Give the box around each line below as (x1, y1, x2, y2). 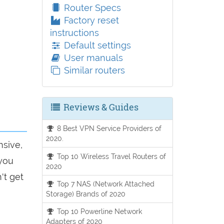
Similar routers (61, 65, 125, 75)
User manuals (61, 52, 123, 63)
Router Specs (61, 2, 121, 13)
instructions (49, 27, 99, 38)
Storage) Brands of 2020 (45, 189, 125, 198)
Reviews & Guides (61, 101, 138, 113)
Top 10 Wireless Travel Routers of (55, 151, 166, 160)
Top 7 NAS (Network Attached (55, 179, 155, 188)
